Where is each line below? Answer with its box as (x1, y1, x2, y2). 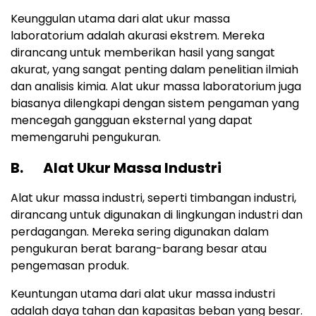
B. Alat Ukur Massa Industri (11, 158, 221, 178)
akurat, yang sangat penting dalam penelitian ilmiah (11, 61, 298, 78)
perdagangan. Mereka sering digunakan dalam (11, 224, 269, 241)
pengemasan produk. (11, 257, 129, 274)
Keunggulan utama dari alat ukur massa (11, 11, 230, 28)
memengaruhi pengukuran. (11, 129, 161, 146)
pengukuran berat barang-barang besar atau (11, 241, 267, 257)
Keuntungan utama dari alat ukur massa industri (11, 286, 275, 303)
